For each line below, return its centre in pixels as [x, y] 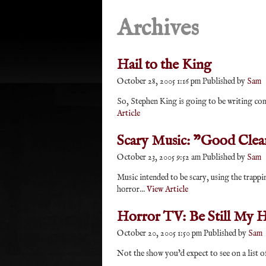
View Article [167, 189]
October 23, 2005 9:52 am [159, 157]
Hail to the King [164, 65]
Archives [158, 29]
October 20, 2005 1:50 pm [159, 233]
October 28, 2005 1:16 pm [159, 81]
